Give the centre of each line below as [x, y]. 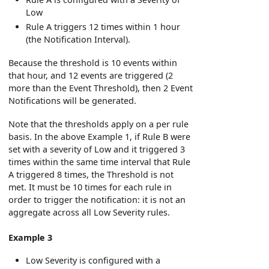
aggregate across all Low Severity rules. [89, 213]
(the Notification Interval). [78, 40]
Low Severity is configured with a [93, 260]
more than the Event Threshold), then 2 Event [101, 88]
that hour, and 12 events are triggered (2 [91, 76]
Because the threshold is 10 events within [93, 63]
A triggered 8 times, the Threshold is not [91, 175]
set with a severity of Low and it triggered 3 [97, 150]
